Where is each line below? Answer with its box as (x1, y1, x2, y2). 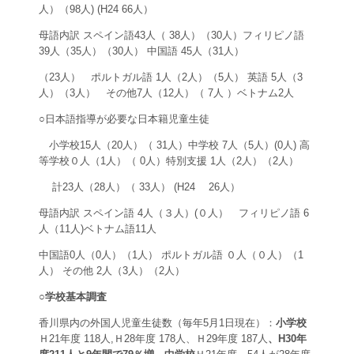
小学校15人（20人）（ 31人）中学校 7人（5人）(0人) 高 (39, 139, 310, 152)
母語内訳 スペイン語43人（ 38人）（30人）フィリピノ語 (39, 29, 304, 42)
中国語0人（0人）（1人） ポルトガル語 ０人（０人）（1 (39, 249, 303, 262)
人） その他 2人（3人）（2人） (39, 265, 185, 277)
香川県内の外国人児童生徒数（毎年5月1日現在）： (39, 317, 276, 330)
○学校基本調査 (39, 291, 107, 303)
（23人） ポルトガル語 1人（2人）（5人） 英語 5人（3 (39, 71, 303, 84)
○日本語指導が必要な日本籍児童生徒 (39, 113, 209, 126)
